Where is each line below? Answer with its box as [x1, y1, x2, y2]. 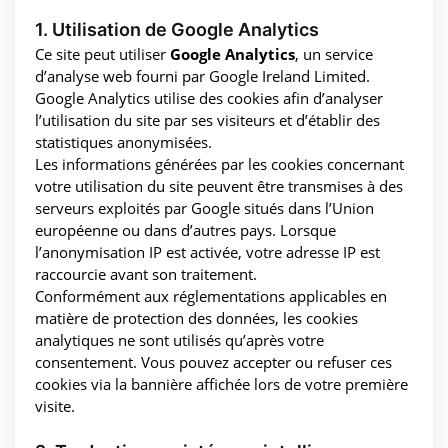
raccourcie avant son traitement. [35, 263, 257, 284]
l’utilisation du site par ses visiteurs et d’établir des [35, 109, 380, 130]
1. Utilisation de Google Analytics [35, 18, 319, 40]
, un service [295, 43, 373, 64]
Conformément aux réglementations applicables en [35, 285, 387, 306]
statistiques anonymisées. [35, 131, 212, 152]
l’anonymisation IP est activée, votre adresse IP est [35, 241, 380, 262]
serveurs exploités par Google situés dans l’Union [35, 197, 374, 218]
